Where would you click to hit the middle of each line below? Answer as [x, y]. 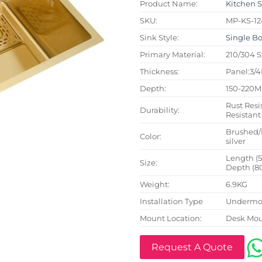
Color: [151, 136]
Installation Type [171, 201]
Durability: [160, 110]
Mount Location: [171, 218]
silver [236, 141]
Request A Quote [192, 247]
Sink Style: [159, 37]
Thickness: [159, 71]
